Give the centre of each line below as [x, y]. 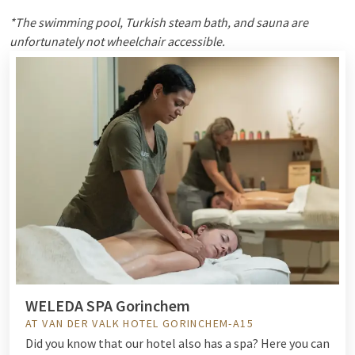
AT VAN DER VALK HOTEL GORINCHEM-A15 [139, 324]
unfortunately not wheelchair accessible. [117, 41]
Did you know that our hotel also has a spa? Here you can [177, 344]
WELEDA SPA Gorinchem [108, 306]
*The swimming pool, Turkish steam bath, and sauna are [159, 22]
